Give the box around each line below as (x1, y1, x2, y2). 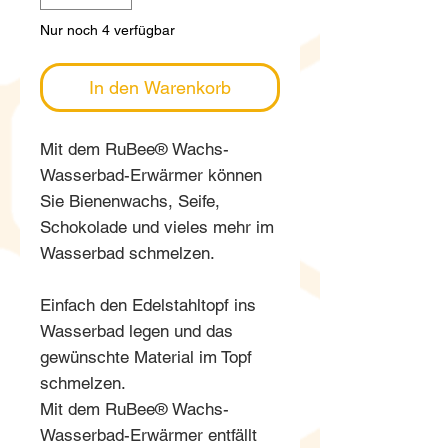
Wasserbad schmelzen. (40, 242, 215, 263)
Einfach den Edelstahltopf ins (40, 294, 256, 315)
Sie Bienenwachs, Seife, (40, 190, 220, 211)
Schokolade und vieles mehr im (40, 216, 274, 237)
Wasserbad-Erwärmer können (40, 164, 262, 185)
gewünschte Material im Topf (40, 346, 252, 367)
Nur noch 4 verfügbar (40, 21, 175, 38)
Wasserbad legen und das (40, 320, 233, 341)
